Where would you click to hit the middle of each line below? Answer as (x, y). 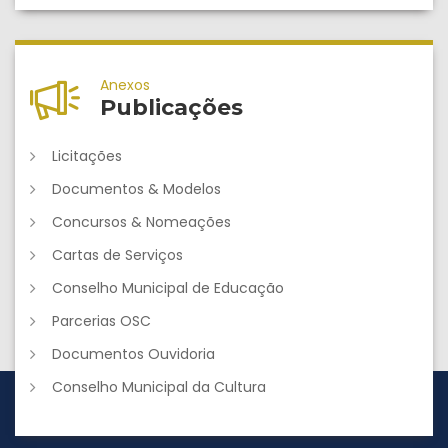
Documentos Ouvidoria (133, 353)
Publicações (171, 107)
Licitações (87, 155)
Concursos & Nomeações (141, 221)
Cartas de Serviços (117, 254)
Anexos (125, 84)
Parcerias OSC (101, 320)
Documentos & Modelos (136, 188)
